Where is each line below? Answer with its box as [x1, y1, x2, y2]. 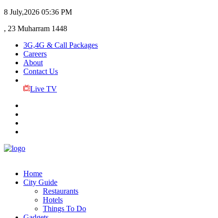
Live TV [30, 85, 57, 93]
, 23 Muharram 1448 [4, 24, 67, 33]
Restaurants [43, 187, 78, 195]
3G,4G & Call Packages [23, 41, 98, 49]
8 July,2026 [4, 8, 39, 16]
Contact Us [23, 67, 58, 75]
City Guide [23, 178, 57, 186]
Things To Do [43, 204, 86, 213]
